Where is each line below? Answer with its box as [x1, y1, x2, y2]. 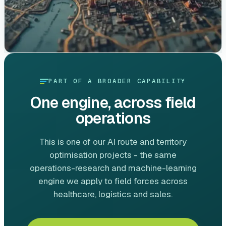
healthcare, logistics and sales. [53, 188, 173, 200]
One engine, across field [30, 92, 196, 112]
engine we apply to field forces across [38, 175, 188, 187]
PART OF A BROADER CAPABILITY [48, 77, 186, 86]
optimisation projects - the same [49, 149, 177, 160]
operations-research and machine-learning [29, 162, 197, 174]
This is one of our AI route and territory [39, 136, 187, 147]
